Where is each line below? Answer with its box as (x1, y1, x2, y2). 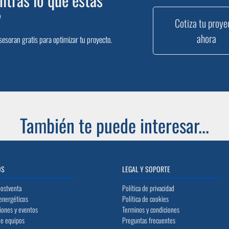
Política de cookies (122, 193, 169, 204)
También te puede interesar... (20, 111, 209, 139)
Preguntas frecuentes (122, 215, 175, 225)
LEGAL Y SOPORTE (122, 164, 170, 174)
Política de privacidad (122, 182, 174, 193)
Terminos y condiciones (122, 204, 179, 215)
